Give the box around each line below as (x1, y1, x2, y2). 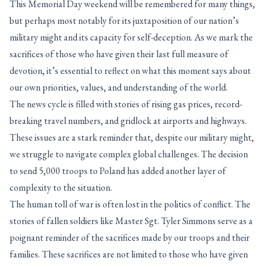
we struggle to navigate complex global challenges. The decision (10, 148, 248, 160)
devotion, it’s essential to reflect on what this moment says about (10, 64, 251, 77)
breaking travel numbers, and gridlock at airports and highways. (10, 114, 247, 127)
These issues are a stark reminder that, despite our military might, (10, 131, 254, 144)
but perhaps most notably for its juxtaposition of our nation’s (10, 14, 239, 27)
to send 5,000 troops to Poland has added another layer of (10, 164, 226, 177)
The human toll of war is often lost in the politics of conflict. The (10, 198, 250, 210)
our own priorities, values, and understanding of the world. (10, 81, 228, 94)
